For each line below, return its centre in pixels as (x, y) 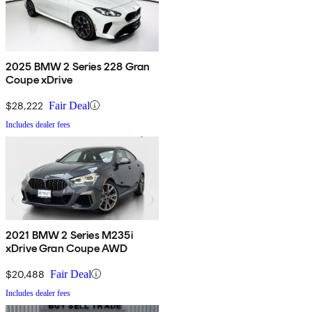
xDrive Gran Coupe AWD (67, 248)
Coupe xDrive (39, 79)
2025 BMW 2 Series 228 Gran (78, 66)
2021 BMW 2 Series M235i (69, 235)
